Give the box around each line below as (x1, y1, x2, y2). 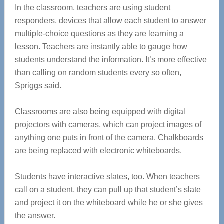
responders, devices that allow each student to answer (14, 16, 206, 25)
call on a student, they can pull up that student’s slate (14, 185, 201, 194)
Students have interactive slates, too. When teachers (14, 172, 200, 181)
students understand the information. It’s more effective (14, 55, 207, 64)
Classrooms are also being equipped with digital (14, 107, 185, 116)
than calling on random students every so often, (14, 68, 181, 77)
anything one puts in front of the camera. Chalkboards (14, 133, 203, 142)
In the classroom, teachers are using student (14, 3, 170, 12)
